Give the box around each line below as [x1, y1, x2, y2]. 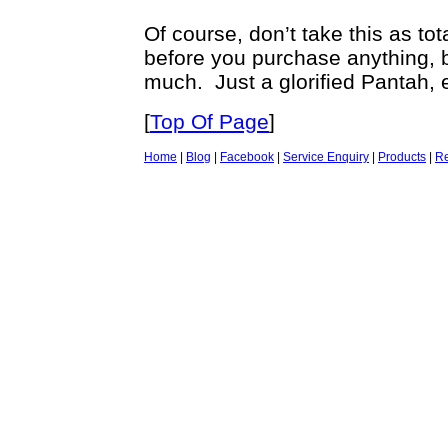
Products [378, 149, 426, 164]
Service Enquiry [283, 149, 369, 164]
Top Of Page [150, 109, 269, 133]
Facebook [220, 149, 274, 164]
